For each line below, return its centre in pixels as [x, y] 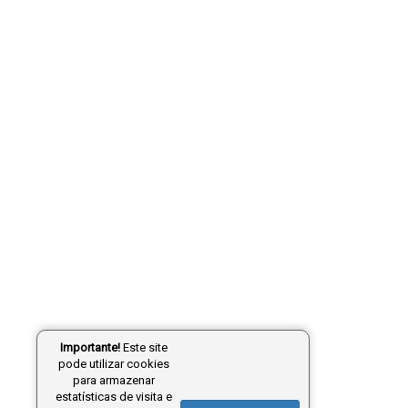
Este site [143, 347]
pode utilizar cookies [113, 364]
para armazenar [113, 380]
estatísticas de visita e [113, 397]
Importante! [90, 347]
